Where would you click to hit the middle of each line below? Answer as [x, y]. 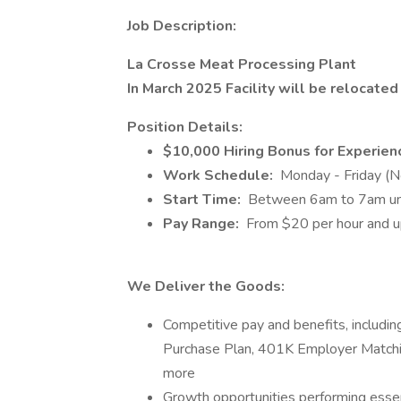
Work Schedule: [220, 175]
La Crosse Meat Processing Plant [242, 64]
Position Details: [185, 127]
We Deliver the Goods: [206, 286]
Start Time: [204, 200]
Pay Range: [203, 224]
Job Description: [182, 26]
